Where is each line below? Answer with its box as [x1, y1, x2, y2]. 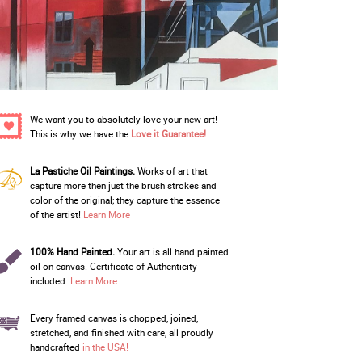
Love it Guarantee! [130, 127, 206, 140]
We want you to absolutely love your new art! [29, 112, 217, 125]
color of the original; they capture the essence [29, 193, 220, 206]
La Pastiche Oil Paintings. [29, 164, 135, 177]
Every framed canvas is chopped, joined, [29, 311, 198, 324]
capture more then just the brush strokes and [29, 179, 217, 192]
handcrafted [29, 340, 82, 353]
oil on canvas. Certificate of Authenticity [29, 259, 197, 272]
